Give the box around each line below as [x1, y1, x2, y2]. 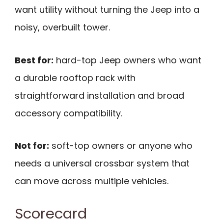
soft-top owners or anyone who [49, 139, 192, 152]
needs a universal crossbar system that [15, 157, 190, 170]
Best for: [15, 54, 54, 66]
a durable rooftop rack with [15, 71, 136, 84]
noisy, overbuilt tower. [15, 21, 110, 33]
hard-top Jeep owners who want [54, 54, 201, 66]
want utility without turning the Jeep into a [15, 3, 199, 16]
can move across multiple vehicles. [15, 175, 168, 188]
